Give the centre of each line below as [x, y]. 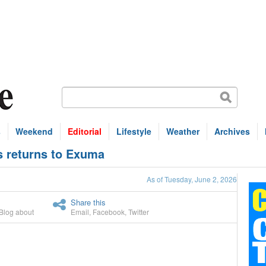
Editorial [85, 131]
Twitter [139, 212]
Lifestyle [134, 131]
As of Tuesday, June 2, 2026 [192, 179]
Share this [88, 202]
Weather [183, 131]
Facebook [109, 212]
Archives [232, 131]
